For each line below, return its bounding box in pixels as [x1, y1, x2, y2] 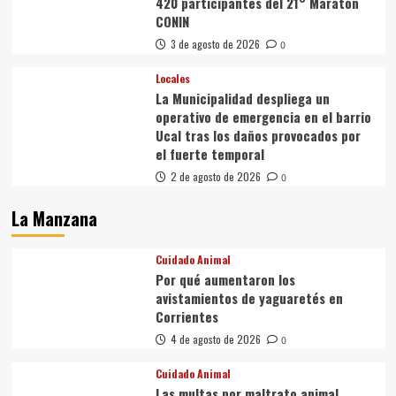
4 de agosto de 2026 [170, 331, 261, 347]
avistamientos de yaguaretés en [155, 288, 343, 308]
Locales [155, 71, 190, 87]
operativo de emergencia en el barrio [155, 107, 371, 127]
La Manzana [11, 205, 97, 232]
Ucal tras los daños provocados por [155, 126, 361, 146]
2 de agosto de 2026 [170, 169, 261, 185]
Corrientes [155, 307, 218, 327]
